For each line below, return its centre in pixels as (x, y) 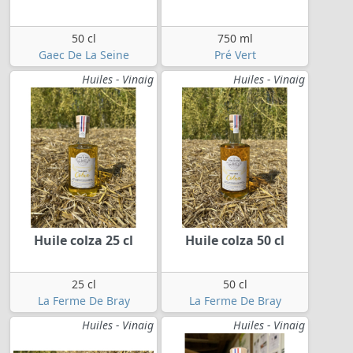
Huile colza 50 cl (235, 241)
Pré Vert (235, 55)
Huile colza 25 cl (84, 241)
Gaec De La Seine (84, 55)
